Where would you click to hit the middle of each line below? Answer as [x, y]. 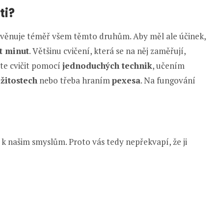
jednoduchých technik [107, 66]
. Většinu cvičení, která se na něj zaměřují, [107, 51]
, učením [168, 66]
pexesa [126, 80]
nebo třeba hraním [75, 80]
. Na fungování [168, 80]
